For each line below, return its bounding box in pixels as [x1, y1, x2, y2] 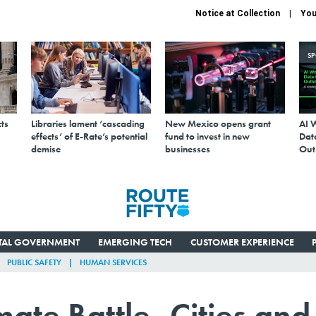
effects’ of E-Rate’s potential [31, 129, 147, 142]
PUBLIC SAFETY [7, 256, 61, 268]
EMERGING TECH [97, 235, 172, 248]
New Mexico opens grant [165, 116, 271, 130]
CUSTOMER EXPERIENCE [190, 235, 294, 248]
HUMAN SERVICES [80, 256, 147, 268]
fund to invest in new [165, 129, 250, 142]
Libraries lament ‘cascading [31, 116, 145, 130]
